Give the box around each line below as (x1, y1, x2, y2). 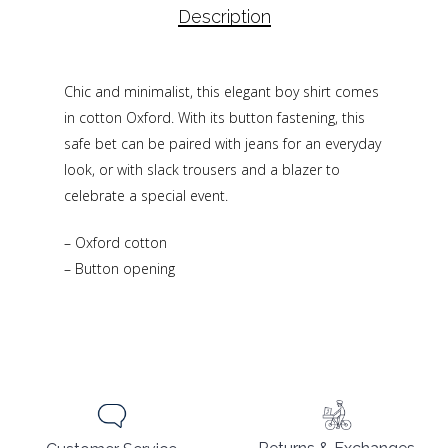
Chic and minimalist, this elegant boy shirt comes (64, 81, 379, 101)
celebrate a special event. (64, 185, 228, 205)
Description (177, 5, 271, 27)
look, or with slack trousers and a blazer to (64, 159, 340, 179)
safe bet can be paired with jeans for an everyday (64, 133, 381, 153)
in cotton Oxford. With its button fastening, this (64, 107, 365, 127)
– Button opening (64, 258, 175, 278)
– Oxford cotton (64, 232, 167, 252)
